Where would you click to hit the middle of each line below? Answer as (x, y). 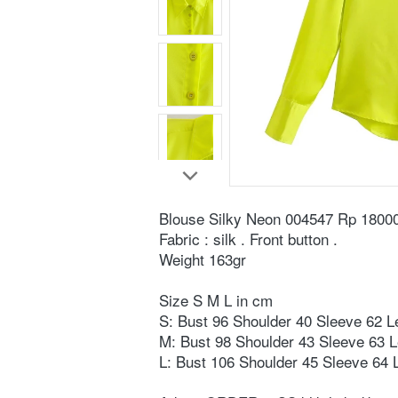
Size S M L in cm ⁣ (218, 300)
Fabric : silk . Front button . (251, 239)
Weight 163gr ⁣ (205, 259)
